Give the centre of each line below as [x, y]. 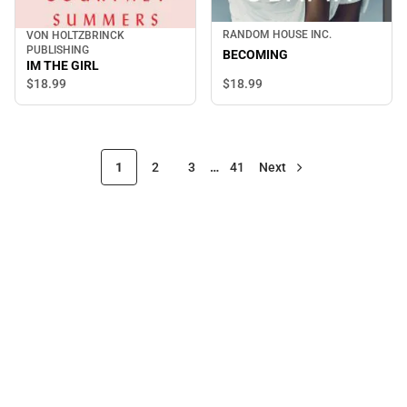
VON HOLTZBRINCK [75, 35]
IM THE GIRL [63, 65]
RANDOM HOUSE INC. [277, 34]
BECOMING [255, 55]
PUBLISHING [58, 50]
